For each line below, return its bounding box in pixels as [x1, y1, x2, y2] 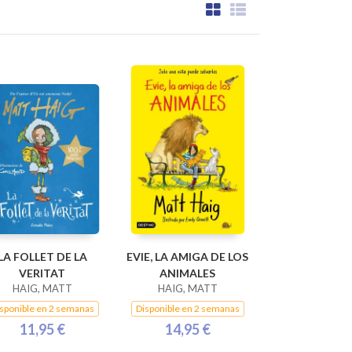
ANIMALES [159, 266, 215, 280]
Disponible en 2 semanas [135, 302, 240, 314]
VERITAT [19, 266, 65, 280]
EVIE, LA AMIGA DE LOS [126, 250, 248, 263]
